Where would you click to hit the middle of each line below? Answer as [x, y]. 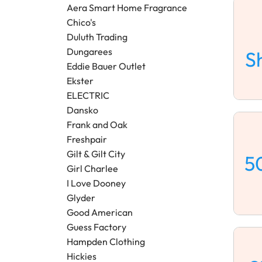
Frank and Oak [97, 125]
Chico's [81, 23]
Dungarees [89, 52]
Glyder [81, 198]
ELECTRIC [88, 96]
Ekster [80, 81]
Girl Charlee [92, 169]
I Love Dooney [96, 183]
